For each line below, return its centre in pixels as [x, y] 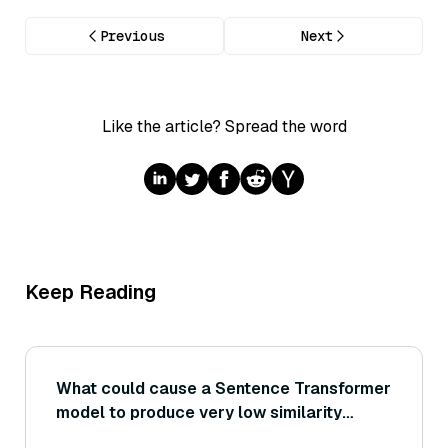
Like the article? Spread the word [224, 127]
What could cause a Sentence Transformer [223, 389]
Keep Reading [90, 292]
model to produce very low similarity [199, 413]
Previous [131, 36]
